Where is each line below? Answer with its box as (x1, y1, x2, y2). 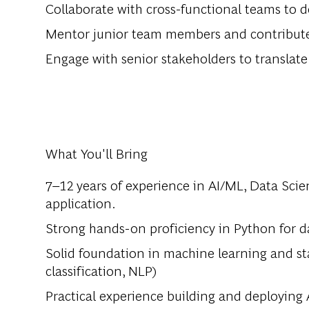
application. (46, 193, 116, 212)
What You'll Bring (46, 143, 148, 163)
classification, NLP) (46, 261, 157, 280)
